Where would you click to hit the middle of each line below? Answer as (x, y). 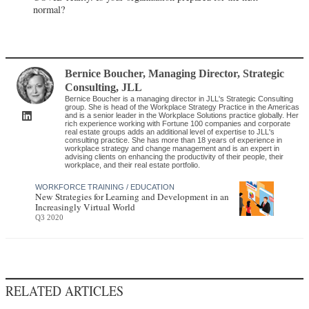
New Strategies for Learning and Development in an (132, 197)
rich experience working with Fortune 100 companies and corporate (178, 124)
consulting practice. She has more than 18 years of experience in (174, 140)
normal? (49, 10)
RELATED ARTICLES (64, 291)
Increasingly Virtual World (86, 207)
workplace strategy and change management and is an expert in (172, 149)
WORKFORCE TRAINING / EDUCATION (105, 187)
